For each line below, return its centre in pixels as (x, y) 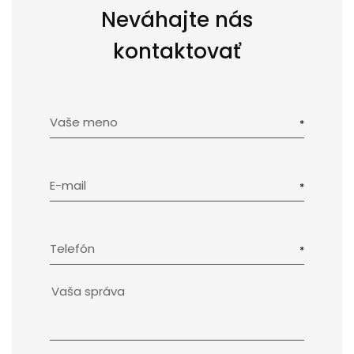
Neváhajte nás (177, 19)
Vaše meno (84, 122)
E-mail (68, 185)
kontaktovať (177, 51)
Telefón (72, 249)
